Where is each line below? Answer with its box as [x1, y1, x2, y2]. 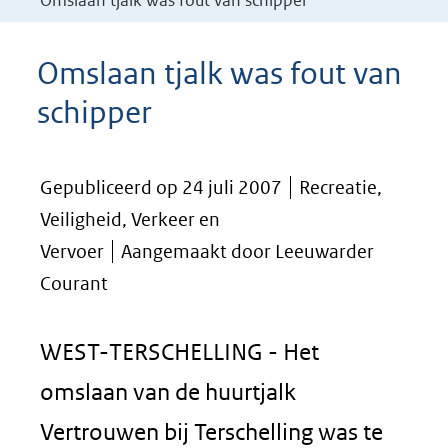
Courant [40, 272, 108, 295]
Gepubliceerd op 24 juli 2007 [40, 176, 282, 199]
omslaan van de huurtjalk [40, 378, 296, 405]
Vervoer [40, 240, 104, 263]
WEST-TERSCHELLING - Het [40, 338, 319, 365]
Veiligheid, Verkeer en [40, 208, 220, 231]
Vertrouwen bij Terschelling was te [40, 418, 383, 445]
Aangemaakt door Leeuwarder [121, 240, 374, 263]
